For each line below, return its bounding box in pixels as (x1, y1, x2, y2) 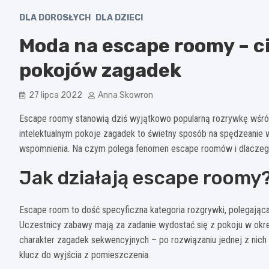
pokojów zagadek (19, 58, 181, 82)
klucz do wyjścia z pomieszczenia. (19, 249, 150, 261)
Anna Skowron (98, 89, 153, 100)
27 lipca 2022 (29, 89, 82, 100)
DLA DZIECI (95, 12, 143, 23)
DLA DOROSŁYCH (19, 12, 91, 23)
